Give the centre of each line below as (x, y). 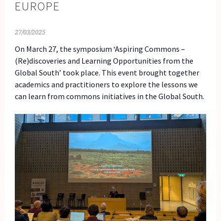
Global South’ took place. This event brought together (107, 73)
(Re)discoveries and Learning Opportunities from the (104, 61)
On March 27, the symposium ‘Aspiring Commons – (100, 49)
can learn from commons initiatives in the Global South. (110, 96)
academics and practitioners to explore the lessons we (107, 84)
